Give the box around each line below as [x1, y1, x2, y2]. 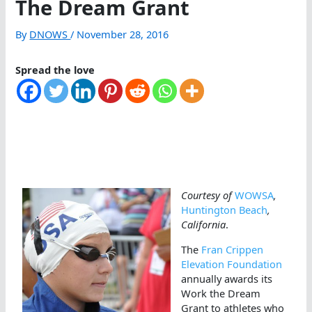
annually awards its [181, 271, 273, 286]
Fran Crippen [201, 242, 264, 256]
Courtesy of [181, 188, 235, 203]
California [181, 217, 226, 232]
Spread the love [15, 63, 95, 77]
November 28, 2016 [77, 27, 169, 42]
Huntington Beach [181, 203, 268, 217]
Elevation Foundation [181, 256, 283, 271]
